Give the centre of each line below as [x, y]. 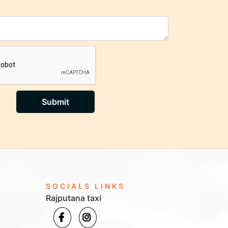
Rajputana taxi [73, 198]
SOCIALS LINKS [85, 186]
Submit [55, 102]
